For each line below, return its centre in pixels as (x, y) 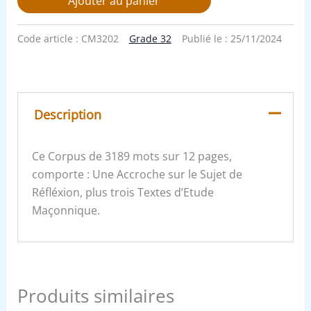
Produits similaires (95, 295)
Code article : (49, 39)
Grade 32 (150, 39)
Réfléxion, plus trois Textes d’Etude (123, 192)
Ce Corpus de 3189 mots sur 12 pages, (132, 156)
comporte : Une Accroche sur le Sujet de (137, 174)
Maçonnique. (66, 210)
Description (67, 115)
